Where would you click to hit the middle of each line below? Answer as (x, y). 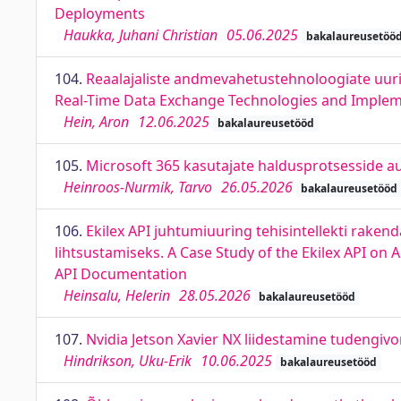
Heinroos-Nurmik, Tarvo (138, 187)
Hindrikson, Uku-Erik (128, 361)
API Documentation (121, 274)
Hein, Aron (96, 122)
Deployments (100, 13)
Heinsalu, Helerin (117, 295)
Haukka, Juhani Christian (141, 35)
